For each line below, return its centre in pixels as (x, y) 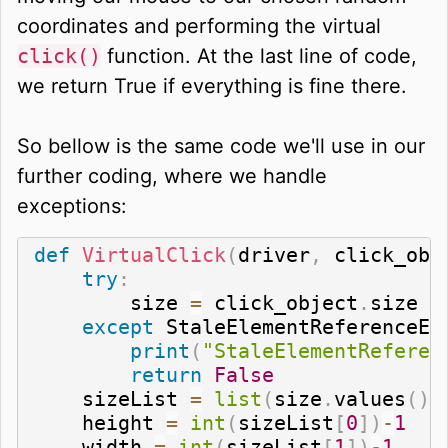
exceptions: (72, 205)
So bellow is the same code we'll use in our (221, 145)
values (370, 398)
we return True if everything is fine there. (212, 85)
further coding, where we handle (172, 175)
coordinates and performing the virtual (199, 25)
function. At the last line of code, (259, 55)
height (100, 422)
